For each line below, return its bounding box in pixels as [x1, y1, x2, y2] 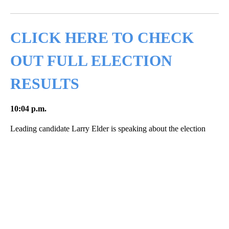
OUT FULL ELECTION [10, 52, 172, 70]
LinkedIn [90, 2, 114, 10]
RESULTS [10, 75, 79, 93]
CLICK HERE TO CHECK [10, 29, 194, 47]
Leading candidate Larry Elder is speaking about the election [10, 124, 205, 133]
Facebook [39, 2, 67, 10]
